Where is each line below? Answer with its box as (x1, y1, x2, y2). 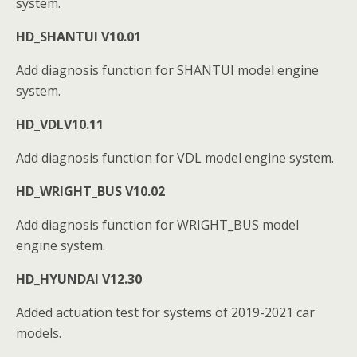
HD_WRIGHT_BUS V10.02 (16, 182, 165, 200)
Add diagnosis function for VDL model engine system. (16, 149, 334, 167)
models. (16, 324, 61, 342)
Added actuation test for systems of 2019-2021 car (16, 304, 315, 321)
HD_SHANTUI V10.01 (16, 28, 141, 45)
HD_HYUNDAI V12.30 (16, 270, 142, 288)
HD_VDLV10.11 (16, 116, 104, 133)
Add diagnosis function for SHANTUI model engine (16, 61, 319, 79)
